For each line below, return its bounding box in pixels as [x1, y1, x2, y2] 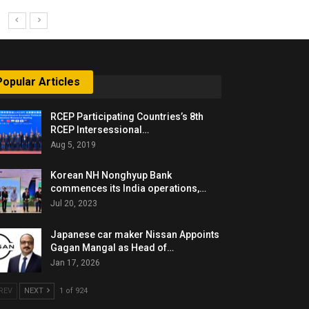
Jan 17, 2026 [50, 257, 101, 268]
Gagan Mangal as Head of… [50, 241, 175, 253]
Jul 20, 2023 [50, 199, 98, 209]
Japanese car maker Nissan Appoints [50, 228, 220, 240]
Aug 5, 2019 [50, 139, 97, 150]
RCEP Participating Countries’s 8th [50, 110, 204, 122]
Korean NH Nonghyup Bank [50, 170, 172, 181]
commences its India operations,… [50, 183, 207, 195]
